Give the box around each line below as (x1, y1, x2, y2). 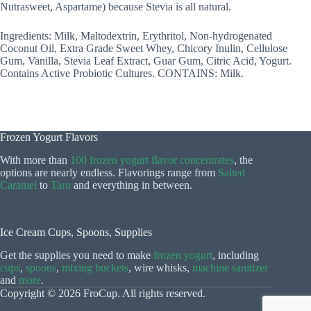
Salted (218, 167, 245, 179)
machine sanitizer (192, 262, 268, 274)
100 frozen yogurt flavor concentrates (70, 154, 234, 167)
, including (212, 249, 259, 261)
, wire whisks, (128, 262, 192, 274)
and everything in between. (71, 179, 192, 192)
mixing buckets (62, 262, 128, 274)
